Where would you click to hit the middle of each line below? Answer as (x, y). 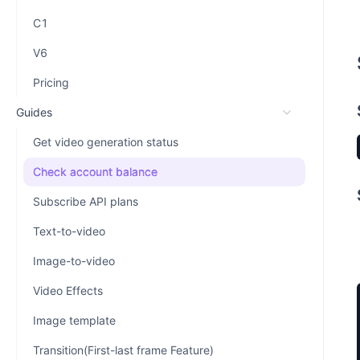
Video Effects (68, 290)
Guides (34, 112)
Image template (74, 320)
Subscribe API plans (86, 201)
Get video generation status (106, 142)
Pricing (51, 82)
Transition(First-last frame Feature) (123, 350)
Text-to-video (69, 231)
